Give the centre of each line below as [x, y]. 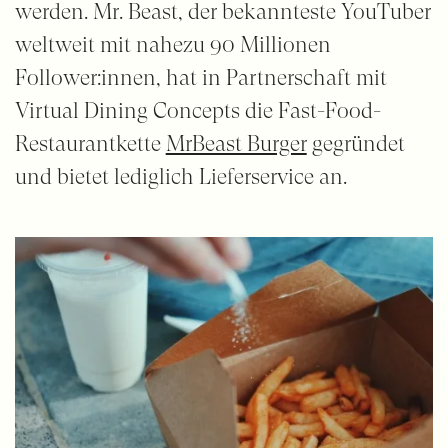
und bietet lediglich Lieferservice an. [180, 177]
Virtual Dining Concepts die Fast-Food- [197, 111]
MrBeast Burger [236, 144]
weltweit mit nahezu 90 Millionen [172, 45]
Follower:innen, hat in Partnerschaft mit [200, 78]
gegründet [355, 144]
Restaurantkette [90, 144]
